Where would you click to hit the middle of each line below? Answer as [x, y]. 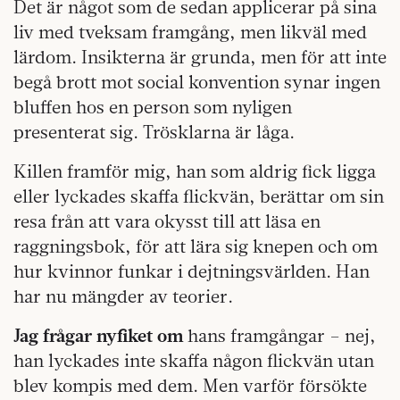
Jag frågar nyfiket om [98, 335]
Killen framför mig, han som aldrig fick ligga [195, 171]
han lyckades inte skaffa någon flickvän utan [194, 360]
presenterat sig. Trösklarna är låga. [154, 131]
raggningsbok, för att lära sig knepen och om [196, 246]
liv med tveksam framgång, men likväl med [190, 31]
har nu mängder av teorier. [123, 296]
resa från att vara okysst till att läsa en [167, 221]
